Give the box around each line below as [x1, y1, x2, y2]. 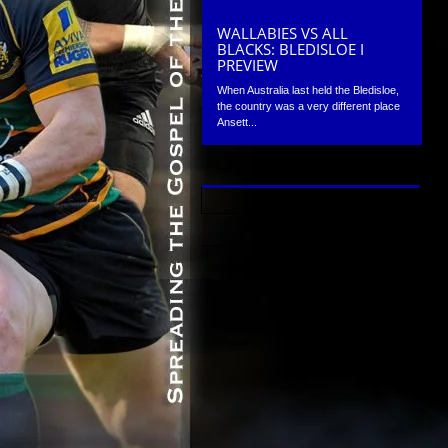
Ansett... [217, 115, 258, 128]
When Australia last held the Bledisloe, [217, 83, 400, 96]
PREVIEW [217, 54, 279, 75]
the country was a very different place [217, 99, 401, 112]
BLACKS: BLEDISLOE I [217, 38, 365, 59]
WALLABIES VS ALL [217, 22, 349, 43]
